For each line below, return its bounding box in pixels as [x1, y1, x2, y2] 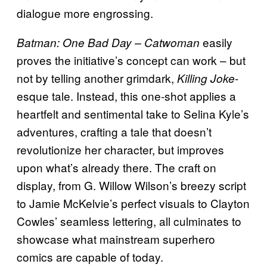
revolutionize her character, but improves [17, 141, 224, 157]
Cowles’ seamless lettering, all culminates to [17, 212, 241, 229]
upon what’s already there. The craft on [17, 159, 216, 175]
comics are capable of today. [17, 248, 166, 265]
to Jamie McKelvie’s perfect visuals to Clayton [17, 194, 250, 211]
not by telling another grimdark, [17, 69, 177, 86]
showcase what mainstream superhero [17, 230, 215, 247]
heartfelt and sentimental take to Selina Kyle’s [17, 105, 249, 122]
